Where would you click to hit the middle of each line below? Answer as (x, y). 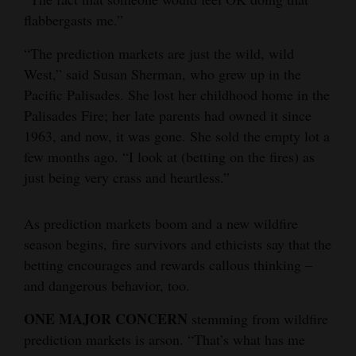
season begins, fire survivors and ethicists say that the (178, 244)
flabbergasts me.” (74, 19)
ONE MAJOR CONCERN (106, 318)
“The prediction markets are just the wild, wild (159, 53)
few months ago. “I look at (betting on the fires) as (169, 156)
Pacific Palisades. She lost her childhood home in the (177, 94)
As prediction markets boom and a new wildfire (161, 223)
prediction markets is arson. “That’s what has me (164, 339)
